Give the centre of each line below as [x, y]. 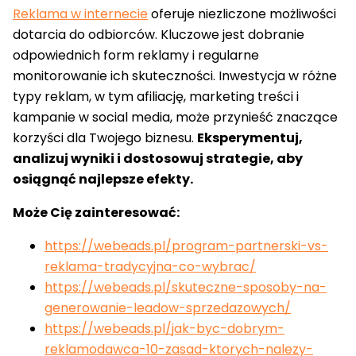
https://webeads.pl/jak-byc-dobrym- [164, 329]
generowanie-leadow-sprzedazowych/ [168, 308]
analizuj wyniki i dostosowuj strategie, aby [158, 159]
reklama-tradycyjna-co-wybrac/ [150, 267]
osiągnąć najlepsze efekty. [104, 180]
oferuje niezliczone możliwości [242, 14]
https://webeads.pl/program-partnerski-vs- [186, 246]
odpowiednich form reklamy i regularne [136, 56]
